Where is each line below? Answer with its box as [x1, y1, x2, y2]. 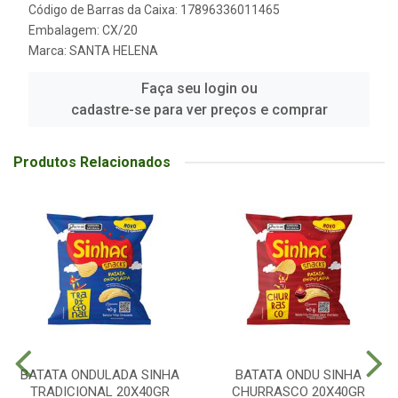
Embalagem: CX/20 [28, 23, 138, 37]
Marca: [28, 44, 69, 58]
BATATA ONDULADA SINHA [20, 367, 179, 383]
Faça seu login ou [140, 80, 258, 97]
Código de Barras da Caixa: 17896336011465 [28, 3, 280, 17]
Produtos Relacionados [13, 154, 171, 171]
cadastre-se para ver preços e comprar [70, 101, 328, 118]
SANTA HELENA [69, 44, 158, 58]
